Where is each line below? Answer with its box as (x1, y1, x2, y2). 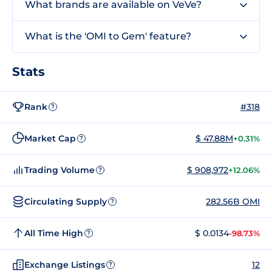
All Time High (24, 227, 83, 239)
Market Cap (24, 132, 76, 144)
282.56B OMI (206, 195, 260, 207)
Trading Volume (24, 164, 95, 175)
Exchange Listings (24, 259, 105, 270)
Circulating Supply (24, 195, 107, 207)
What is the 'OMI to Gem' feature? (25, 30, 191, 42)
